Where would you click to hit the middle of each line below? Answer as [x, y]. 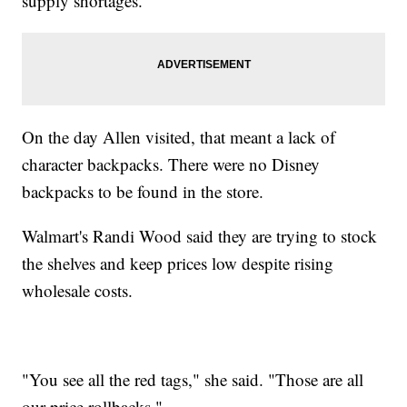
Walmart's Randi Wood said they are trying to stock [200, 235]
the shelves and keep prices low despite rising [178, 263]
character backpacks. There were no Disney [171, 164]
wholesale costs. [78, 290]
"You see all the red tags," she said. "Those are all [193, 379]
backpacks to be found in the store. [143, 191]
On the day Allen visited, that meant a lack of [179, 136]
